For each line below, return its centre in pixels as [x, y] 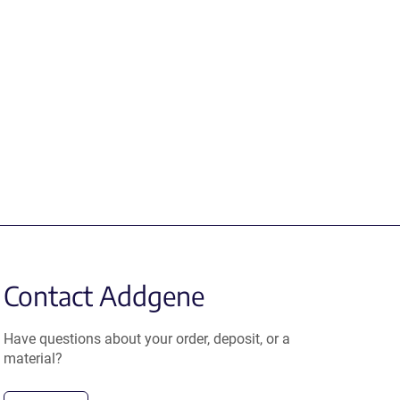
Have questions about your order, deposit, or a [147, 338]
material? [33, 358]
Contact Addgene [104, 295]
